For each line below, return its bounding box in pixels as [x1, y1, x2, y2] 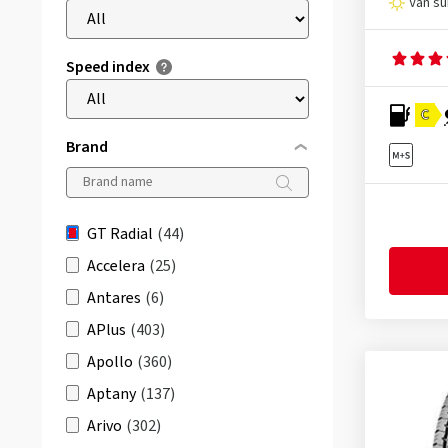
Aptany [87, 383, 136, 405]
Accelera [87, 255, 145, 277]
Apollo [87, 351, 133, 373]
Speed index [66, 56, 150, 78]
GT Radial [87, 223, 153, 245]
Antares [87, 287, 141, 309]
